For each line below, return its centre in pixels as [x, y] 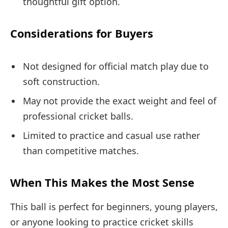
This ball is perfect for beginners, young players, [114, 207]
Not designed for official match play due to [116, 66]
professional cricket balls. [78, 116]
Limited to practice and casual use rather [111, 135]
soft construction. [61, 81]
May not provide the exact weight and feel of [120, 101]
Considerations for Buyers [82, 34]
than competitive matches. [81, 150]
